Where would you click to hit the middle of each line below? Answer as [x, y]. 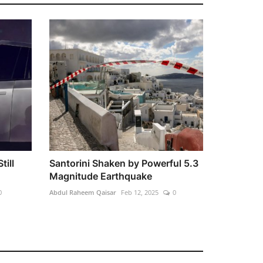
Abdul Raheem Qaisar [82, 192]
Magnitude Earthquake [100, 176]
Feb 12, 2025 [139, 192]
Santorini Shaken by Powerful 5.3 [124, 163]
